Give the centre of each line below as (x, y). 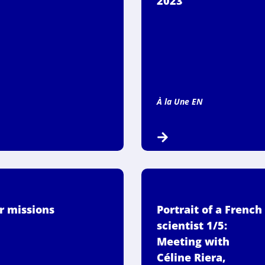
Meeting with (193, 241)
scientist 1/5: (192, 225)
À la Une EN (180, 101)
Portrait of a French (210, 209)
